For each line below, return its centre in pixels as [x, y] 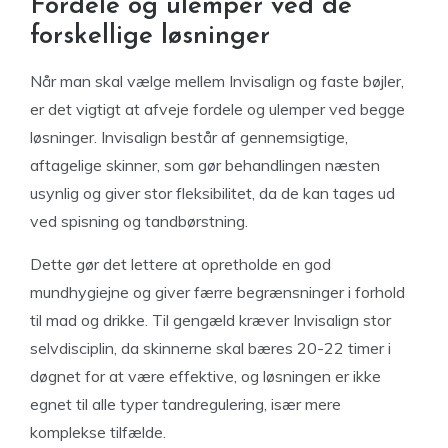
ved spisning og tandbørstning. [139, 221]
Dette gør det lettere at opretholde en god [180, 264]
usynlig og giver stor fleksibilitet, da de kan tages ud [212, 193]
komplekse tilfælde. [98, 432]
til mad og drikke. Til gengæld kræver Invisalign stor [210, 320]
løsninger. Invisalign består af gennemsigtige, [189, 137]
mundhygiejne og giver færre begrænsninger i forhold [217, 292]
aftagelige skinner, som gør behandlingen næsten [205, 165]
